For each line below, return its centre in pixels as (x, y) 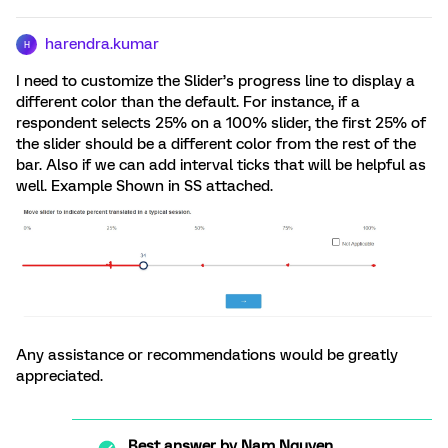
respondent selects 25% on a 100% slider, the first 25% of (221, 123)
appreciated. (59, 375)
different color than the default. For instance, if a (188, 102)
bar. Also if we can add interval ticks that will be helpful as (221, 165)
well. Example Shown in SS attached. (146, 186)
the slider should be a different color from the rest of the (216, 144)
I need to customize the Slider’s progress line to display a (215, 81)
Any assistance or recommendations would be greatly (207, 354)
